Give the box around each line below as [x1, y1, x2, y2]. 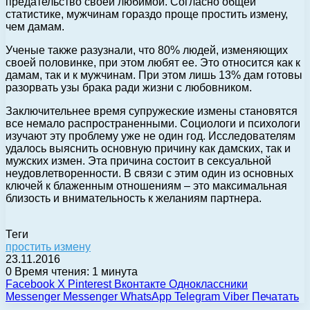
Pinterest [68, 277, 111, 290]
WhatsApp [120, 290, 172, 302]
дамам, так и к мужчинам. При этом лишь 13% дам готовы [6, 69, 302, 81]
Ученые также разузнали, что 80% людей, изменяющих [6, 44, 288, 56]
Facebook [6, 277, 55, 290]
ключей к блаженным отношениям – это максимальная [6, 179, 287, 192]
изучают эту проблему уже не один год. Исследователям [6, 129, 295, 142]
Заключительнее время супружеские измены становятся [6, 104, 298, 117]
